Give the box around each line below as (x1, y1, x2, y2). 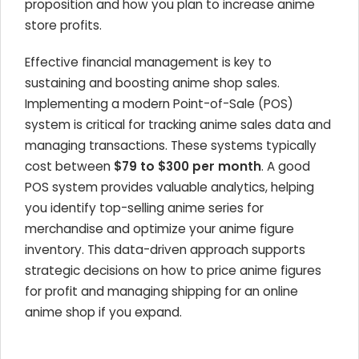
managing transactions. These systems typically (25, 137, 317, 154)
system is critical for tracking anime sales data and (25, 116, 331, 133)
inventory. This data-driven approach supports (25, 241, 305, 258)
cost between (25, 158, 114, 175)
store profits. (25, 17, 102, 34)
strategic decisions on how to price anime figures (25, 262, 321, 279)
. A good (261, 158, 310, 175)
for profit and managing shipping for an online (25, 283, 298, 300)
